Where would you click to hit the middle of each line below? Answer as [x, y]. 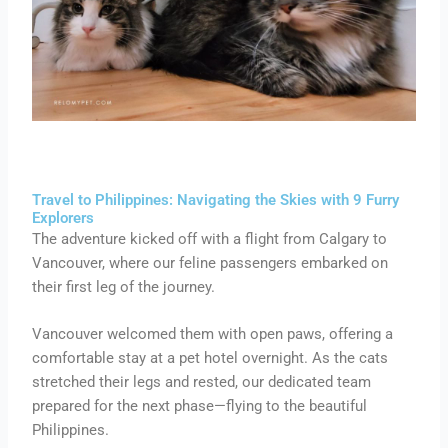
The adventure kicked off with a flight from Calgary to [210, 238]
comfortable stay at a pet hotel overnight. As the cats [210, 358]
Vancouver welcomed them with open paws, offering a [213, 334]
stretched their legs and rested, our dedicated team [202, 382]
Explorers [63, 217]
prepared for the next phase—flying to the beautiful [200, 406]
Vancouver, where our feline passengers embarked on [210, 262]
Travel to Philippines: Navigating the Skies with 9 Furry [216, 199]
